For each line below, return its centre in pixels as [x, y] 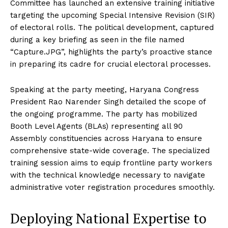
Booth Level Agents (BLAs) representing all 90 [96, 126]
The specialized [179, 150]
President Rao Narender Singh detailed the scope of [108, 102]
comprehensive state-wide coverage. [80, 150]
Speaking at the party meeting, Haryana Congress [105, 89]
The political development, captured [145, 27]
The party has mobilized [150, 114]
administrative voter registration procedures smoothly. [112, 187]
